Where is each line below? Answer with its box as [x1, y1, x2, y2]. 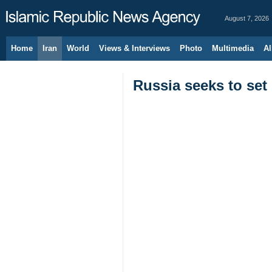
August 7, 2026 [225, 15, 269, 22]
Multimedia [212, 44, 254, 53]
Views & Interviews [99, 44, 170, 53]
